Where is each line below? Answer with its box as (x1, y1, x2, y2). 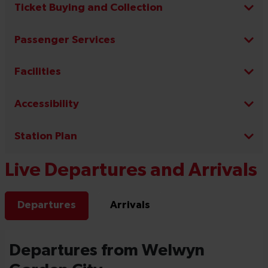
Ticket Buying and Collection (14, 2, 163, 14)
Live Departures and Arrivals (5, 161, 257, 181)
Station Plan (14, 130, 77, 142)
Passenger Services (14, 34, 115, 46)
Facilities (14, 66, 61, 78)
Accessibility (14, 99, 79, 111)
